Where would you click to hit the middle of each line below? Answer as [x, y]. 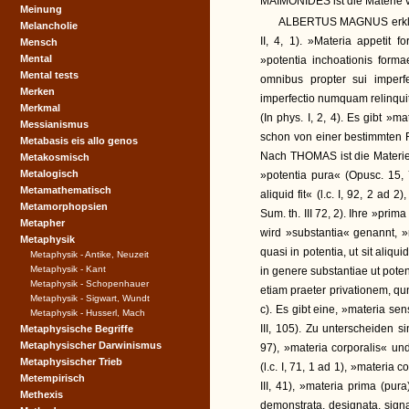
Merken [37, 91]
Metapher [42, 223]
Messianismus [54, 124]
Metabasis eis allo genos [79, 141]
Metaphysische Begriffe [77, 329]
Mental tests [49, 75]
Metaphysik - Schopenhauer [89, 283]
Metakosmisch [55, 157]
